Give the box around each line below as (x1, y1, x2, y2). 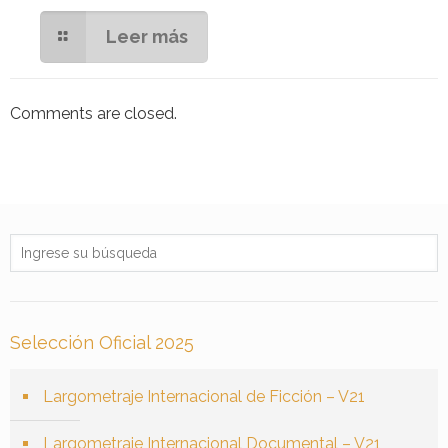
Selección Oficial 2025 (10, 332, 194, 354)
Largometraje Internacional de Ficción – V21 (43, 387, 365, 407)
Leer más (106, 26, 189, 48)
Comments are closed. (10, 104, 177, 124)
